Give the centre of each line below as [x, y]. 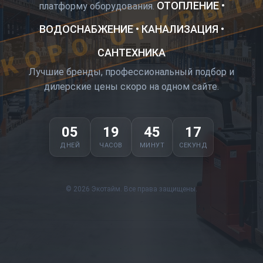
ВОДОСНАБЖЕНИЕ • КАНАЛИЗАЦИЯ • [131, 29]
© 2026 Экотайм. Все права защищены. [131, 189]
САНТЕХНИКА [131, 52]
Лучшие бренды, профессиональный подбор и [131, 72]
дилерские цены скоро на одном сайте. [131, 86]
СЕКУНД [193, 145]
